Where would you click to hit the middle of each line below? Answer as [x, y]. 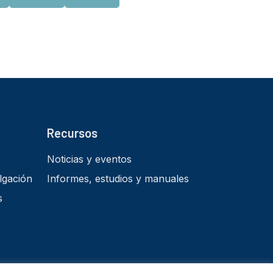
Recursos [72, 133]
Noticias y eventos [89, 159]
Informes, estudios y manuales [118, 179]
